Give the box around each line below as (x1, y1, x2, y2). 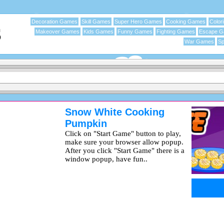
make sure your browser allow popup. (65, 138, 183, 146)
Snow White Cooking (65, 106, 164, 117)
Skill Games (81, 18, 110, 24)
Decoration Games (31, 18, 77, 24)
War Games (184, 38, 214, 44)
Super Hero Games (114, 18, 162, 24)
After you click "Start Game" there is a (65, 146, 184, 154)
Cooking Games (166, 18, 205, 24)
